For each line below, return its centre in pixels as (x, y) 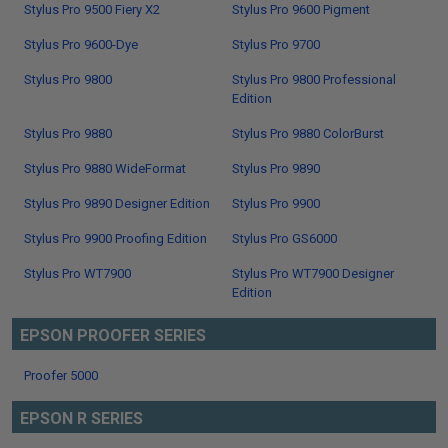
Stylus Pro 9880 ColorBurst (308, 133)
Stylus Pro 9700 (276, 44)
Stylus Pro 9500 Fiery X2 (92, 9)
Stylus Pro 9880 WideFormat (105, 168)
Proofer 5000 (61, 375)
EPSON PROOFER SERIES (113, 335)
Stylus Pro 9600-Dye (81, 44)
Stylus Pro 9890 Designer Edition (117, 203)
